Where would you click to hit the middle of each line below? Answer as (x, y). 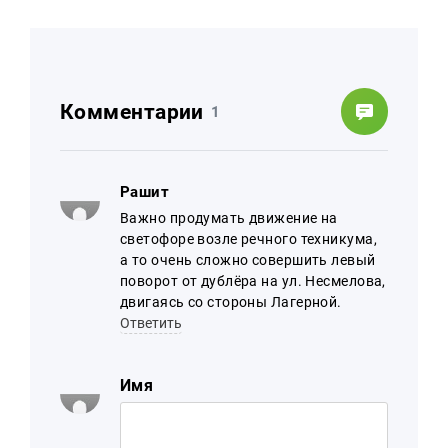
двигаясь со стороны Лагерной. (231, 302)
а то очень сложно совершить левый (248, 260)
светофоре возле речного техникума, (248, 239)
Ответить (151, 323)
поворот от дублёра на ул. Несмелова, (253, 281)
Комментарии (132, 111)
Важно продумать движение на (229, 218)
